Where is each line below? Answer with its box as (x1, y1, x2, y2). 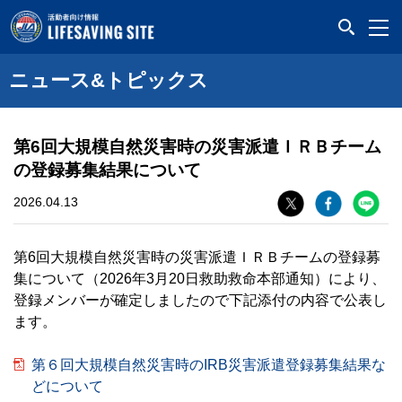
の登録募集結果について (13, 161, 201, 179)
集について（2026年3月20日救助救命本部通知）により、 (13, 271, 386, 286)
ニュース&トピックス (9, 69, 208, 92)
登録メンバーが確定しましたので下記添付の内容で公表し (13, 293, 387, 308)
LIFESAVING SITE (154, 10, 275, 25)
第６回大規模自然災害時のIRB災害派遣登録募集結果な (31, 357, 386, 372)
